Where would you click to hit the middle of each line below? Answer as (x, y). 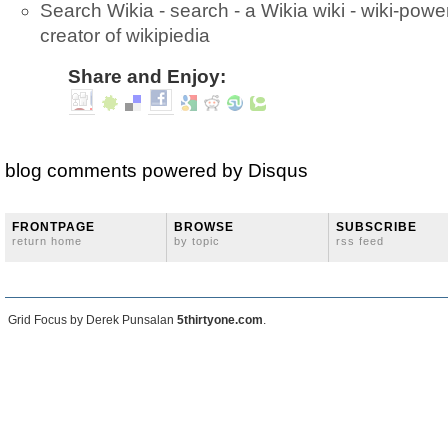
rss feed (360, 241)
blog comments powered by (126, 170)
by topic (197, 241)
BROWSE (204, 227)
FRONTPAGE (53, 227)
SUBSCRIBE (376, 227)
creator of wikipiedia (125, 35)
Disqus (278, 170)
